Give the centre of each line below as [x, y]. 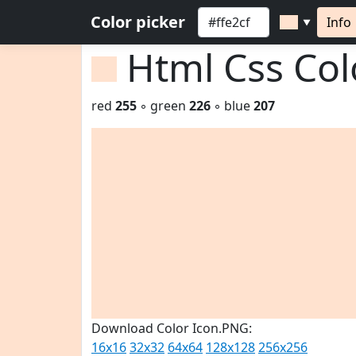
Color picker [138, 22]
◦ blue [232, 106]
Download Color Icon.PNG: [172, 328]
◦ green [163, 106]
